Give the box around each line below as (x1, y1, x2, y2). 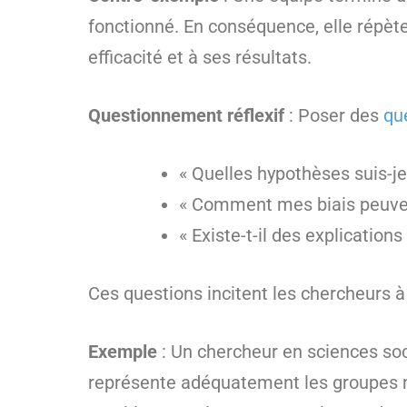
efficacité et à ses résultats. (88, 46, 312, 68)
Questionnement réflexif (88, 104, 284, 126)
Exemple (88, 341, 157, 362)
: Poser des (284, 104, 383, 126)
